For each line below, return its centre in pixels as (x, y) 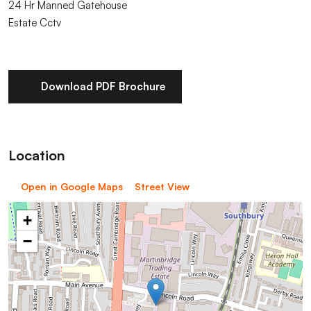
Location (37, 155)
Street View (162, 186)
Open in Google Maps (72, 186)
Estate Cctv (35, 22)
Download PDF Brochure (103, 86)
